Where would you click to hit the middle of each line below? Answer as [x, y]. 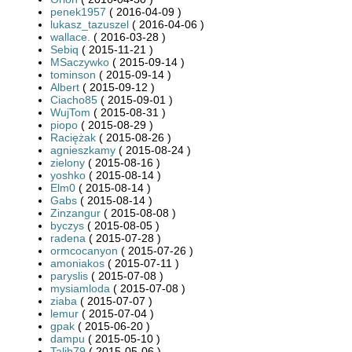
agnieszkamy [83, 150]
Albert [65, 87]
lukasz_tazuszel [90, 24]
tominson [73, 74]
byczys [67, 225]
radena [68, 238]
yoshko [68, 175]
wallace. [70, 37]
